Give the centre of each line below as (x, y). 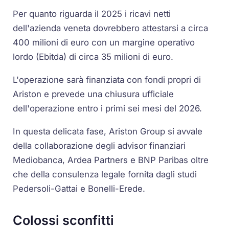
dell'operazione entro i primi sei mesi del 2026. (108, 108)
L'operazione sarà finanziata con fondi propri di (107, 79)
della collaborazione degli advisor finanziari (99, 145)
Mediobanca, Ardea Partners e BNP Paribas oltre (111, 160)
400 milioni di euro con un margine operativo (104, 42)
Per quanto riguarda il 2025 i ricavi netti (92, 14)
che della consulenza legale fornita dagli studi (105, 174)
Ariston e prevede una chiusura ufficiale (94, 94)
